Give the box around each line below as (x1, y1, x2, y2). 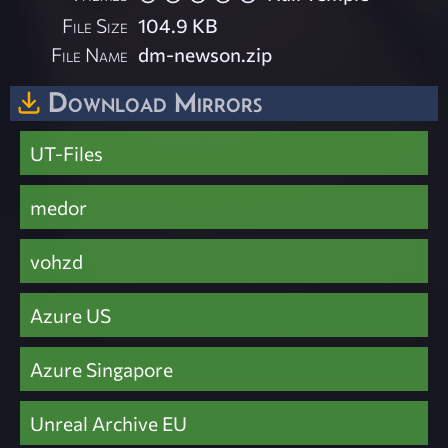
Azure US (30, 303, 111, 328)
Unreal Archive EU (30, 411, 187, 436)
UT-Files (30, 141, 103, 166)
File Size (62, 12, 129, 37)
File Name (51, 41, 129, 66)
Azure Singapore (30, 357, 173, 382)
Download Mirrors (48, 85, 262, 118)
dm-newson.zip (138, 41, 273, 66)
